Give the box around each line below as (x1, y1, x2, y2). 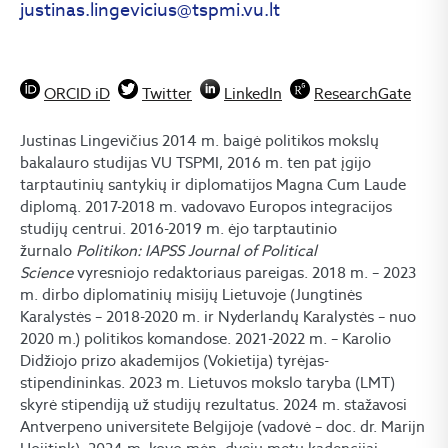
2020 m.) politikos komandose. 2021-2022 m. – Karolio (20, 329, 391, 349)
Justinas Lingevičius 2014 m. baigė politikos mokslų (20, 131, 379, 151)
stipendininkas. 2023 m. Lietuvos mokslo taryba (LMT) (20, 373, 395, 393)
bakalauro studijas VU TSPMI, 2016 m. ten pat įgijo (20, 153, 371, 173)
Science (20, 263, 73, 283)
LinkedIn (224, 84, 282, 104)
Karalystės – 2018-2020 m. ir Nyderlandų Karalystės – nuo (20, 307, 416, 327)
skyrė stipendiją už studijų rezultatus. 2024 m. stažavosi (20, 395, 407, 415)
